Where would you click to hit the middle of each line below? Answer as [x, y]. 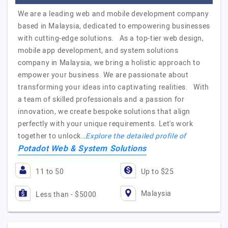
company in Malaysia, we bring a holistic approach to [109, 63]
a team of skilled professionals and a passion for [101, 99]
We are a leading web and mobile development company [113, 14]
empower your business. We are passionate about [103, 75]
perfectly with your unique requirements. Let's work [106, 124]
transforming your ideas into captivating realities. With [113, 87]
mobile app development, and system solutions [98, 51]
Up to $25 [157, 172]
